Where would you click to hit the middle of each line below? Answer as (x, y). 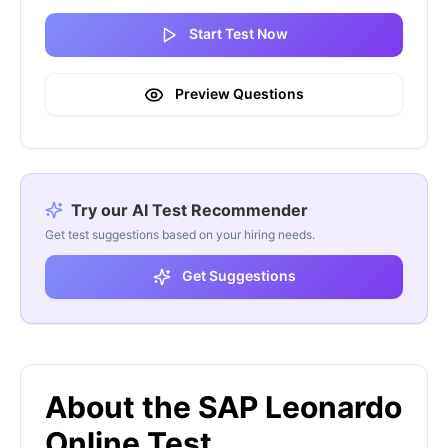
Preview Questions (238, 93)
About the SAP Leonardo (223, 407)
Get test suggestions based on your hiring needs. (180, 235)
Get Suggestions (237, 275)
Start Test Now (237, 33)
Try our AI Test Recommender (189, 209)
